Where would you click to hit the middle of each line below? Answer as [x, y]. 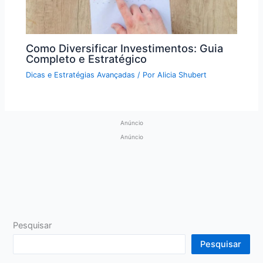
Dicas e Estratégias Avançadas [81, 75]
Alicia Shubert [182, 75]
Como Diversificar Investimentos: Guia [125, 48]
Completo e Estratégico [87, 58]
